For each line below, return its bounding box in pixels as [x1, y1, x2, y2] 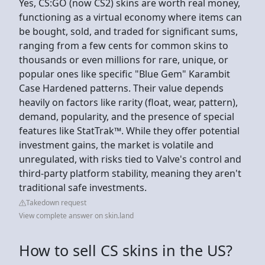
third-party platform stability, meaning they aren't [19, 166, 241, 180]
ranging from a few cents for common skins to [19, 38, 228, 52]
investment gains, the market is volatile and [19, 138, 214, 151]
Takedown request [26, 197, 86, 208]
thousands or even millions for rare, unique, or [19, 53, 228, 66]
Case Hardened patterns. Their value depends [19, 81, 224, 95]
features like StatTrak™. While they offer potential [19, 124, 240, 137]
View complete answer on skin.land [19, 210, 134, 221]
